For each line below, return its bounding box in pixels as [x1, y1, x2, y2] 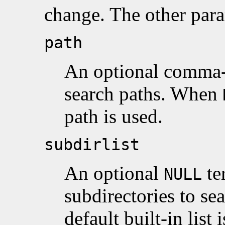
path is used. [64, 105, 163, 127]
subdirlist [44, 135, 140, 154]
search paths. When [64, 82, 222, 104]
